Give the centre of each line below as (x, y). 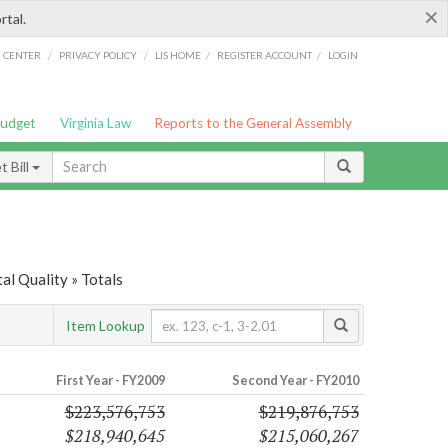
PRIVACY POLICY (97, 54)
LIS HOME (178, 54)
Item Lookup (105, 325)
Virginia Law (95, 123)
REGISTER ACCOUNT (265, 54)
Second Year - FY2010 (295, 380)
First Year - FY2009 (110, 380)
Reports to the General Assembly (253, 123)
